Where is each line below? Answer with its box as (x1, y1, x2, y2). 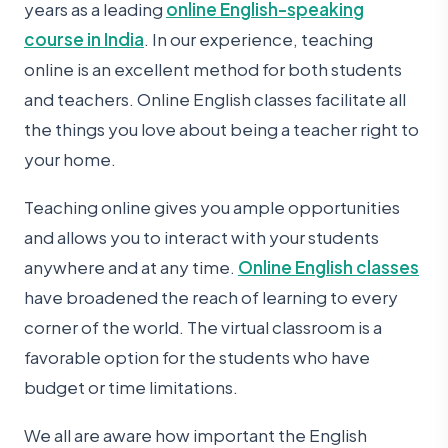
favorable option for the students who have (24, 346, 370, 369)
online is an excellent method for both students (24, 57, 402, 80)
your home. (24, 147, 116, 170)
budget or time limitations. (24, 376, 238, 399)
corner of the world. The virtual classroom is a (24, 316, 382, 339)
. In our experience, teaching (144, 27, 373, 50)
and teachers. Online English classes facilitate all (24, 87, 406, 110)
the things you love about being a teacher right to (24, 117, 419, 140)
